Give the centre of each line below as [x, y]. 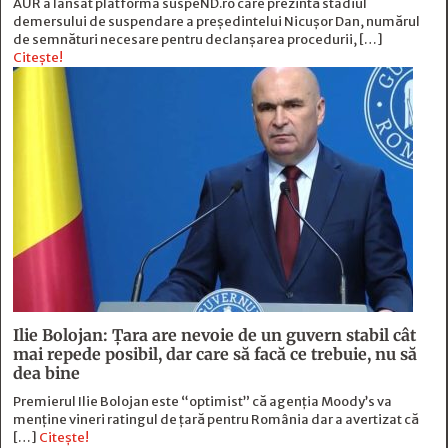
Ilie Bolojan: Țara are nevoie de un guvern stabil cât [214, 335]
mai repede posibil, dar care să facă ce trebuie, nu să [215, 354]
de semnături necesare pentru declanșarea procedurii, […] [198, 40]
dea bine [46, 373]
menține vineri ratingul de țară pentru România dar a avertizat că [216, 420]
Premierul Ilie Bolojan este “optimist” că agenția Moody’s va [202, 402]
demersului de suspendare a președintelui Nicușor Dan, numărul [216, 22]
